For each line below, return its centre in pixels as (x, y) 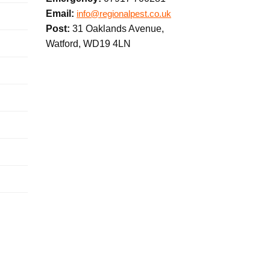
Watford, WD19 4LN (88, 44)
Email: (60, 14)
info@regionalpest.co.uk (124, 14)
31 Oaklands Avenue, (118, 29)
